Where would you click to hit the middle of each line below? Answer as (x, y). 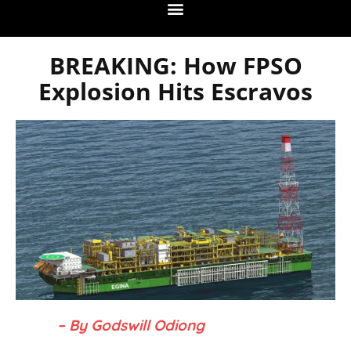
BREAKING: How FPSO (175, 66)
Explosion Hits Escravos (175, 92)
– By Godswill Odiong (131, 325)
